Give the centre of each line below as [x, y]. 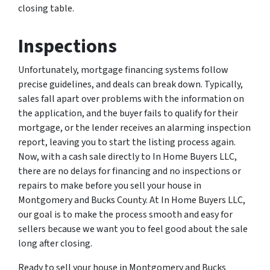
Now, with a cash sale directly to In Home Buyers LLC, [127, 157]
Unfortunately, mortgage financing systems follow [123, 70]
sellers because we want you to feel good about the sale [133, 229]
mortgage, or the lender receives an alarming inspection [134, 128]
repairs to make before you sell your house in [110, 186]
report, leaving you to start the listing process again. [127, 142]
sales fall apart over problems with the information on [131, 99]
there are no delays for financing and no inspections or [130, 171]
